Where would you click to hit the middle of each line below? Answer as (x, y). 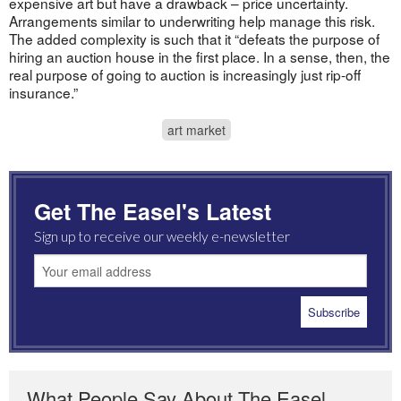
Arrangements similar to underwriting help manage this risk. (192, 21)
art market (197, 130)
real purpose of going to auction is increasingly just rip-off (184, 75)
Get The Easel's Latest (152, 212)
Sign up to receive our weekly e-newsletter (162, 237)
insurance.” (43, 93)
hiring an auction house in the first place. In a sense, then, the (199, 57)
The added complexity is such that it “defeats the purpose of (194, 39)
